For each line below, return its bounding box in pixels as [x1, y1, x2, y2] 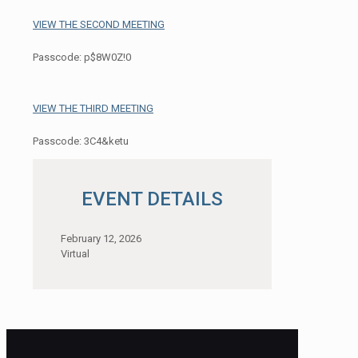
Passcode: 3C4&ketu [33, 134, 129, 147]
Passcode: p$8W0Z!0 [33, 50, 131, 63]
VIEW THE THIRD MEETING [33, 101, 153, 114]
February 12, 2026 [61, 232, 141, 245]
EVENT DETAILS [82, 187, 223, 210]
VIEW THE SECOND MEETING [33, 18, 165, 30]
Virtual [61, 247, 89, 260]
